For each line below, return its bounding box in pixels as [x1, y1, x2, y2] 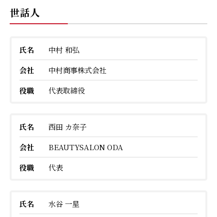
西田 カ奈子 [48, 121, 87, 132]
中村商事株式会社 [48, 64, 107, 75]
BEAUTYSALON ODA [48, 141, 123, 152]
